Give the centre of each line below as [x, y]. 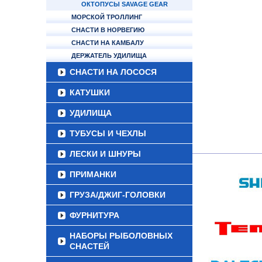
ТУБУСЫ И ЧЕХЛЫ [108, 133]
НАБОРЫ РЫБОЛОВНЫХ [121, 236]
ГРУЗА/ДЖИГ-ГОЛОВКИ [118, 195]
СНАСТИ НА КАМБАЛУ [108, 43]
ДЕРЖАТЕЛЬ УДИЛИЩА [109, 56]
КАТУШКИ [90, 92]
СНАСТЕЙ [89, 246]
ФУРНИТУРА [94, 215]
